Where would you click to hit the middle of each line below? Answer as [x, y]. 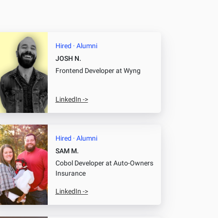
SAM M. [67, 151]
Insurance [70, 173]
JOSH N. [68, 59]
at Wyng [127, 71]
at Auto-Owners [128, 163]
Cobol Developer [80, 163]
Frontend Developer [85, 71]
